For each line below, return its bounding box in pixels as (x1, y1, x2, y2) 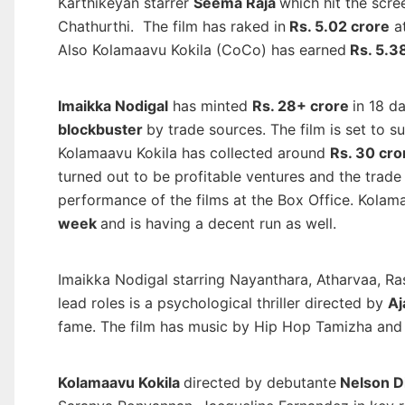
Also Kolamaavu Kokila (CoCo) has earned (57, 41, 346, 60)
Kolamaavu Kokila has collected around (57, 144, 330, 163)
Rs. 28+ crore (251, 97, 353, 116)
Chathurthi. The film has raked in (57, 17, 286, 36)
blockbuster (57, 120, 146, 139)
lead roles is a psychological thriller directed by (57, 294, 388, 313)
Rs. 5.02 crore (285, 17, 390, 36)
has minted (167, 97, 252, 116)
